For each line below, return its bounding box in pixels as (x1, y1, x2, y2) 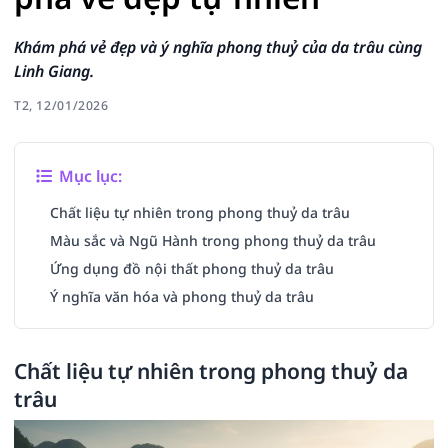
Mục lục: (55, 165, 123, 187)
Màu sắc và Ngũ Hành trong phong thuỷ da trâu (50, 231, 376, 250)
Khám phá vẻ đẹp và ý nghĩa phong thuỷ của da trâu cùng (14, 36, 422, 58)
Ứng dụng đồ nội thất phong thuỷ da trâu (50, 259, 334, 278)
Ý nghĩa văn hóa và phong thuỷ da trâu (50, 287, 314, 306)
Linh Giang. (14, 60, 94, 82)
